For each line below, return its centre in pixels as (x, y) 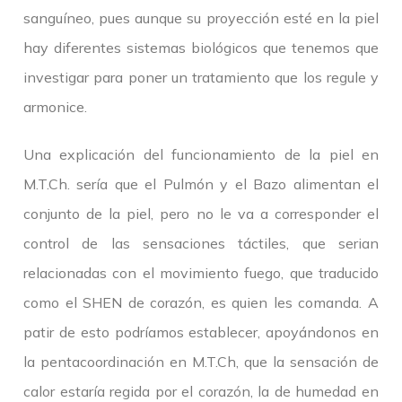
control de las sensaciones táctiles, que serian (201, 244)
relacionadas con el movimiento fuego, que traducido (201, 273)
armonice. (55, 107)
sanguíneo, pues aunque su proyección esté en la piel (201, 18)
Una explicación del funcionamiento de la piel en (201, 155)
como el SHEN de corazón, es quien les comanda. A (201, 303)
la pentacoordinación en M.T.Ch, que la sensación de (201, 362)
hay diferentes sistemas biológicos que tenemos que (201, 48)
